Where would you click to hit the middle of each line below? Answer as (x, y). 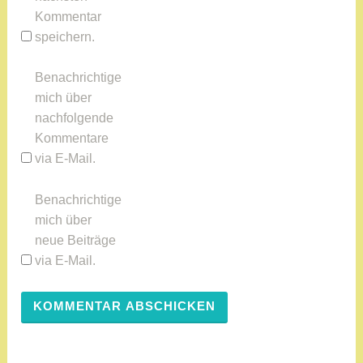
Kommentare (72, 139)
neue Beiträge (76, 240)
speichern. (65, 36)
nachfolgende (75, 118)
